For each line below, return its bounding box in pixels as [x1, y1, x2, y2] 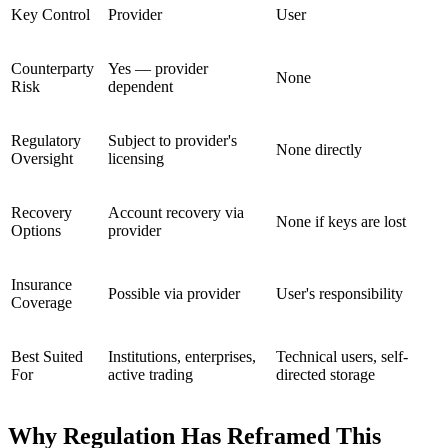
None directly [276, 140, 362, 158]
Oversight [11, 149, 73, 167]
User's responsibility [276, 284, 403, 302]
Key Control [11, 5, 90, 23]
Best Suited [11, 347, 83, 365]
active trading [108, 365, 193, 383]
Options [11, 221, 61, 239]
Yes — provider [108, 59, 208, 77]
